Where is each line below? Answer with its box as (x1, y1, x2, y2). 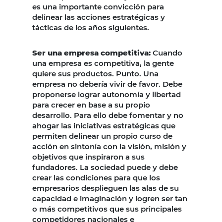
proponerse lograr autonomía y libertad (32, 89, 181, 99)
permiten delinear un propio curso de (32, 131, 172, 141)
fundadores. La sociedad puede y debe (32, 162, 178, 172)
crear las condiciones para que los (32, 172, 160, 182)
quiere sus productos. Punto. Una (32, 68, 159, 78)
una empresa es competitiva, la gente (32, 58, 174, 68)
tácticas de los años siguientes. (32, 22, 149, 32)
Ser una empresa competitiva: (32, 48, 153, 57)
